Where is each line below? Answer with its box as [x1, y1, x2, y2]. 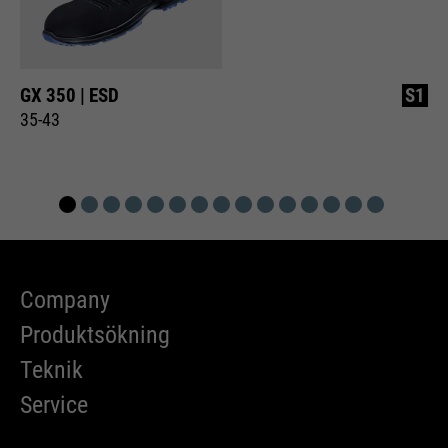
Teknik [20, 356, 83, 385]
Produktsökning [20, 321, 170, 350]
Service [20, 391, 88, 420]
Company [20, 286, 110, 315]
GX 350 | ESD [20, 84, 119, 108]
